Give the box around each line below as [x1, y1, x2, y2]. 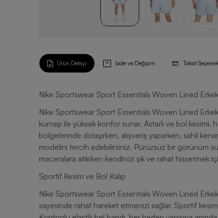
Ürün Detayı [57, 59, 87, 67]
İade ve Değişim [115, 59, 155, 67]
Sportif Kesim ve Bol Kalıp [39, 171, 126, 181]
